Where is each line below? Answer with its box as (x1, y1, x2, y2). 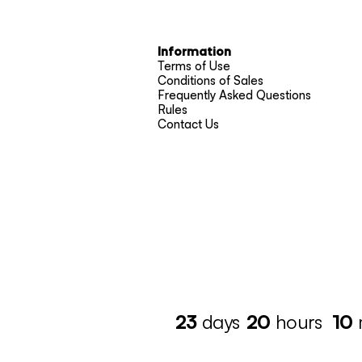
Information (157, 44, 231, 61)
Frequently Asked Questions (157, 87, 311, 103)
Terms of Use (157, 58, 230, 74)
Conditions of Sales (157, 73, 263, 89)
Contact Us (157, 116, 219, 133)
